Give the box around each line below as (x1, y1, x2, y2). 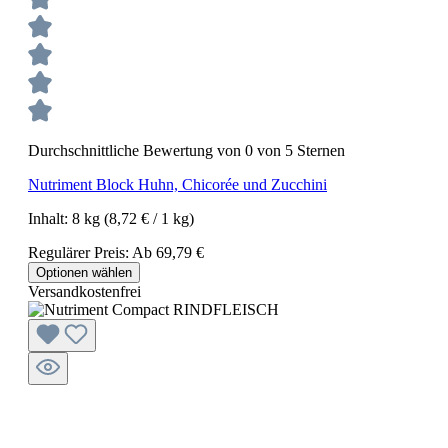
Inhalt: (28, 210, 72, 228)
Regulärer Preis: (28, 244, 132, 262)
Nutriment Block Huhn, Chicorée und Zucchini (28, 176, 327, 194)
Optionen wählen (36, 265, 132, 281)
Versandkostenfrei (28, 283, 141, 301)
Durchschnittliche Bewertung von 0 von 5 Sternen (28, 142, 345, 160)
